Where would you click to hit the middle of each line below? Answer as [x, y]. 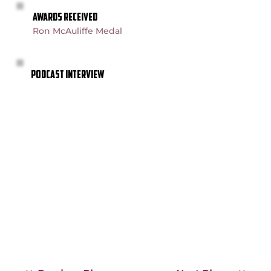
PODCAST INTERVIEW [67, 75]
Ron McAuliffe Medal [78, 31]
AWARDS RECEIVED [65, 18]
